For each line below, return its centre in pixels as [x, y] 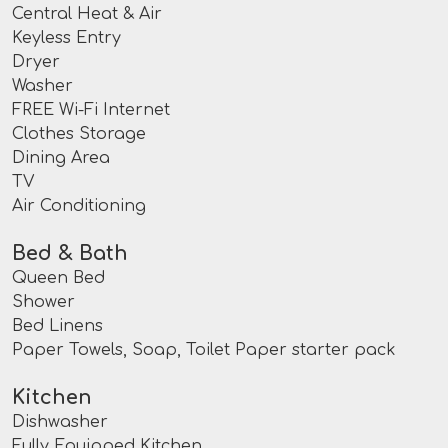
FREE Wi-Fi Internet [91, 110]
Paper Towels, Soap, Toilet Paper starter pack [204, 350]
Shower [43, 302]
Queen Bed [58, 278]
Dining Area [61, 158]
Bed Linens [57, 326]
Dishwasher [60, 422]
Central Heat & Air [87, 14]
